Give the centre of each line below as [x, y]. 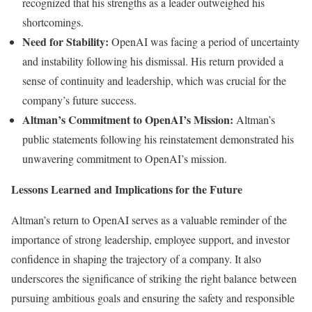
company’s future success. [79, 100]
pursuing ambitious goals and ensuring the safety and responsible [153, 297]
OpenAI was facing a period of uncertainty [205, 41]
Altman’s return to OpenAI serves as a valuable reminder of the [149, 219]
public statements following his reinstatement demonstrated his [158, 139]
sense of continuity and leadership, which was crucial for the [154, 80]
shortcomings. [53, 22]
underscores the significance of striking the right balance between [154, 278]
